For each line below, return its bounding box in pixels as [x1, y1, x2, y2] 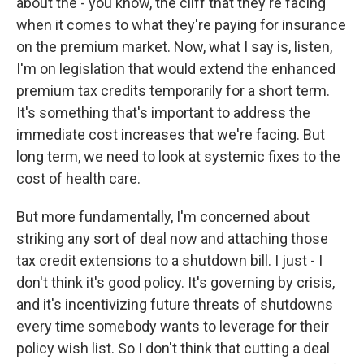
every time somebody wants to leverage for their [16, 318, 329, 335]
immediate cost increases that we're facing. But [16, 126, 325, 143]
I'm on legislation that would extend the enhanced [16, 60, 336, 77]
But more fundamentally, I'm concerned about [16, 208, 310, 225]
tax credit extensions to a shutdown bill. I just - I [16, 252, 323, 269]
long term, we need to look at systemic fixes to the [16, 148, 340, 165]
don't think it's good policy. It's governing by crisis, [16, 274, 335, 291]
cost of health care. [16, 170, 141, 187]
